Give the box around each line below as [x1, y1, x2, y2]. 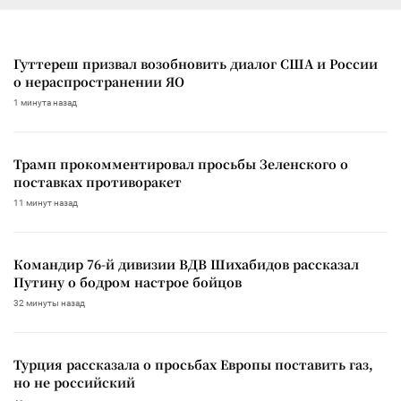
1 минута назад [13, 97, 77, 107]
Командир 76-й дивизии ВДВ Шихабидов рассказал [13, 254, 359, 273]
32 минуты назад [13, 297, 85, 308]
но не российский [13, 372, 135, 391]
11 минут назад [13, 197, 78, 208]
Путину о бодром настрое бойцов [13, 272, 242, 291]
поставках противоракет [13, 172, 182, 191]
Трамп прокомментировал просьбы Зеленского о [13, 154, 348, 173]
